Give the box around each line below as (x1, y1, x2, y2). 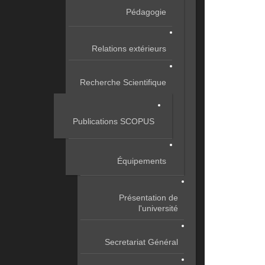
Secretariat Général (105, 237, 178, 247)
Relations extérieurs (92, 44, 166, 53)
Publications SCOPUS (73, 117, 154, 126)
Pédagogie (126, 7, 166, 17)
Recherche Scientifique (80, 77, 166, 87)
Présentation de (119, 193, 178, 202)
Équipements (117, 156, 166, 166)
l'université (138, 203, 178, 213)
